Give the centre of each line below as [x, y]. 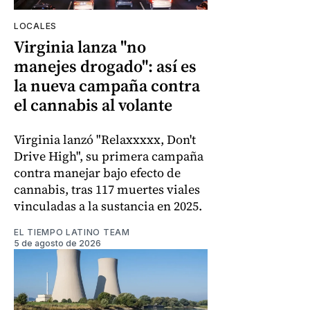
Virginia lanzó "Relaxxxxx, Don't [105, 139]
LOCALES [35, 26]
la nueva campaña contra [107, 85]
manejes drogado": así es [105, 66]
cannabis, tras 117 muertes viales [107, 189]
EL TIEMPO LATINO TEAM [72, 232]
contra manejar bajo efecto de [97, 172]
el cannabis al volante [93, 104]
